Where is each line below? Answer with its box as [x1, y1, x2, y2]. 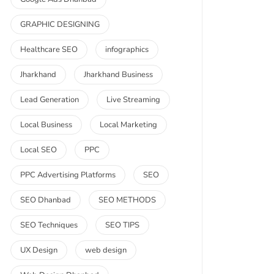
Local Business [20, 119, 72, 130]
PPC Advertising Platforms [20, 169, 116, 180]
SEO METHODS [98, 194, 156, 206]
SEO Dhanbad [20, 194, 71, 206]
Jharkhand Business [84, 69, 153, 80]
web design [85, 245, 127, 256]
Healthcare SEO [20, 44, 78, 55]
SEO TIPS [105, 220, 139, 231]
